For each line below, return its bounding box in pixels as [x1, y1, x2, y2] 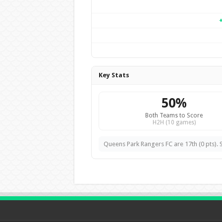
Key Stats [98, 71, 129, 79]
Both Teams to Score [145, 112, 203, 119]
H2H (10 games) [152, 119, 196, 126]
